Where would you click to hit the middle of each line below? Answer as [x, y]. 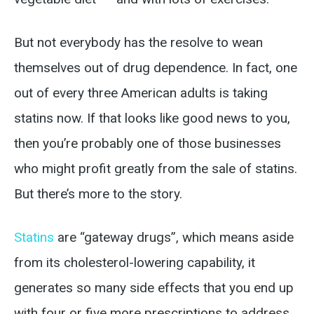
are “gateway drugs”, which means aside [174, 237]
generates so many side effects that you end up [154, 288]
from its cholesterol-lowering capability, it [135, 262]
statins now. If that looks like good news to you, [152, 118]
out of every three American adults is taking [141, 93]
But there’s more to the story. [98, 194]
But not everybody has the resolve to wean [138, 42]
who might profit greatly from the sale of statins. [156, 169]
